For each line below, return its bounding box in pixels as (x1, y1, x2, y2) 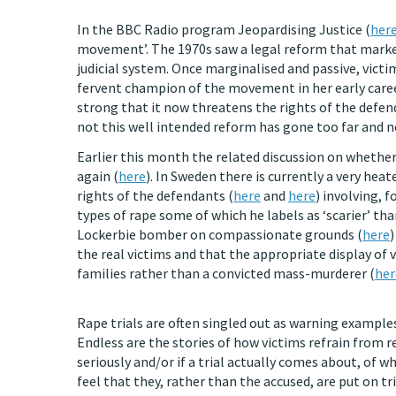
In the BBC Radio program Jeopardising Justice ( (77, 20, 370, 38)
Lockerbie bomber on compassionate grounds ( (77, 225, 362, 243)
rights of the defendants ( (77, 187, 233, 204)
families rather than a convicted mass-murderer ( (77, 264, 375, 282)
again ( (77, 167, 118, 185)
